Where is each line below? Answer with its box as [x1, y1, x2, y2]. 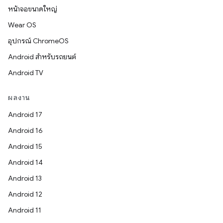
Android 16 [8, 126, 43, 135]
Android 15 [8, 142, 42, 151]
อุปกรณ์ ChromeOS [8, 36, 69, 45]
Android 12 [8, 190, 42, 199]
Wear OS [8, 20, 36, 29]
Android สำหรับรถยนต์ [8, 52, 76, 61]
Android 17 [8, 110, 42, 119]
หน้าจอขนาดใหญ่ [8, 4, 57, 13]
